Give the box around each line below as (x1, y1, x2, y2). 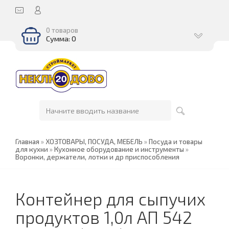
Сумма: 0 (46, 34, 76, 43)
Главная (15, 138, 39, 146)
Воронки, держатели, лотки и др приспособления (15, 153, 179, 161)
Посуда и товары (149, 138, 202, 146)
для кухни (15, 145, 48, 153)
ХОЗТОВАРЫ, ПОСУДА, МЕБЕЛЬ (45, 138, 143, 146)
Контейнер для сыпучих (15, 189, 205, 209)
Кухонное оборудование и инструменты (54, 145, 184, 153)
